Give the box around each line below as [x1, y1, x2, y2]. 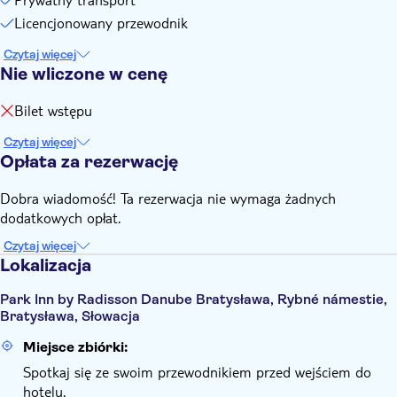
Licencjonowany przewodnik [14, 13, 188, 32]
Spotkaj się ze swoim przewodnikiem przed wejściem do [23, 362, 371, 381]
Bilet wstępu [14, 101, 92, 120]
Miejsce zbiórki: [23, 339, 128, 355]
